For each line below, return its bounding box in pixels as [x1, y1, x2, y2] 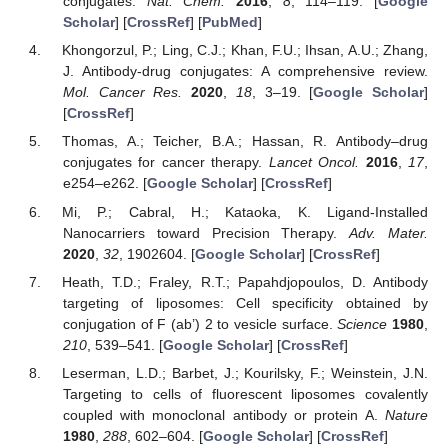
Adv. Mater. [349, 224, 429, 241]
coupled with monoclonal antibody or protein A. [62, 406, 385, 423]
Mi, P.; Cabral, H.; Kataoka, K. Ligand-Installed [62, 203, 428, 220]
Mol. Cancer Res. [62, 84, 183, 101]
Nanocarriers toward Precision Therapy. [62, 224, 350, 241]
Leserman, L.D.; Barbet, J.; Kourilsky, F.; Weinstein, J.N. [62, 364, 428, 381]
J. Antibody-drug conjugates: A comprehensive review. [62, 63, 428, 80]
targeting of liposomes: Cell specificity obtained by [62, 294, 428, 311]
